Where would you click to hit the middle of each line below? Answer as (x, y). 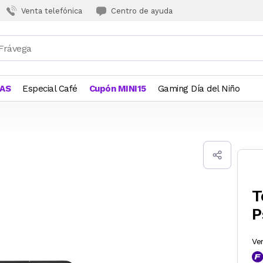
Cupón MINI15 (117, 89)
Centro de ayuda (142, 11)
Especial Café (50, 89)
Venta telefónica (52, 11)
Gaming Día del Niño (198, 89)
